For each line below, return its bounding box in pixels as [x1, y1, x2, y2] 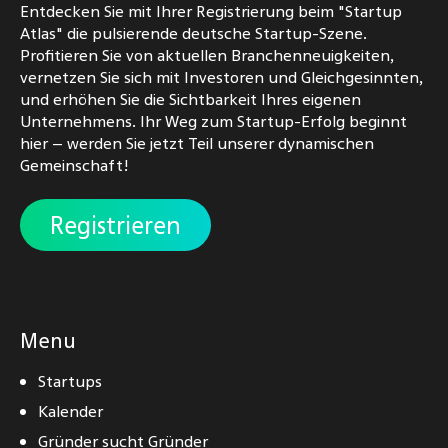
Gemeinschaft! [20, 154, 129, 177]
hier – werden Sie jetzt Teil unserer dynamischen [20, 132, 374, 155]
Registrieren [50, 209, 181, 242]
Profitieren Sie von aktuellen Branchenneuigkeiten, [20, 44, 394, 67]
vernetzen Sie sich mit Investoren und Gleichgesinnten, [20, 66, 423, 89]
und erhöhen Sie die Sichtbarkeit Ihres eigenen [20, 88, 361, 111]
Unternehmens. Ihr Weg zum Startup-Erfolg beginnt [20, 110, 407, 133]
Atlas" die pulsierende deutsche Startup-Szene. [20, 22, 367, 45]
